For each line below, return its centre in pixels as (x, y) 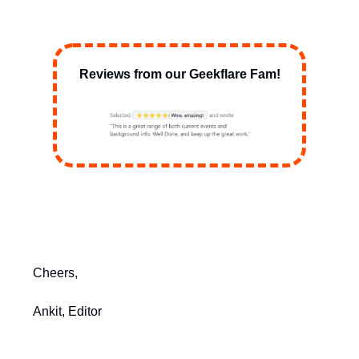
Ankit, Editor (67, 312)
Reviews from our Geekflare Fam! (179, 74)
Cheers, (55, 273)
